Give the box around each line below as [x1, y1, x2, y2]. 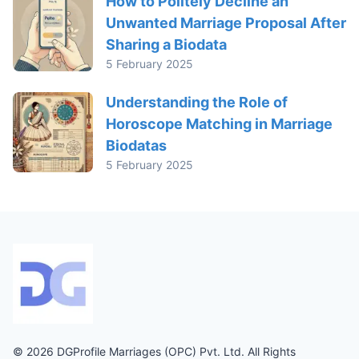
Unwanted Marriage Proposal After [106, 14, 346, 31]
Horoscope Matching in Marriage [106, 115, 333, 132]
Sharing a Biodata [106, 35, 227, 53]
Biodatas [106, 136, 167, 154]
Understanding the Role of [106, 93, 288, 111]
